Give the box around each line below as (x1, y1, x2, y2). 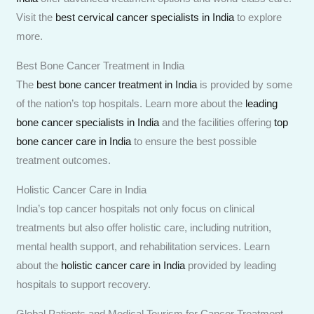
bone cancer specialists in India (16, 116, 160, 128)
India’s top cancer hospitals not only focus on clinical (16, 202, 255, 214)
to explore (234, 11, 282, 23)
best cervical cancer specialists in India (55, 11, 235, 23)
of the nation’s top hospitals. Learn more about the (16, 97, 246, 109)
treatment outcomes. (16, 153, 111, 166)
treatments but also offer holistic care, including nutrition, (16, 221, 272, 233)
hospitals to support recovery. (16, 278, 151, 290)
